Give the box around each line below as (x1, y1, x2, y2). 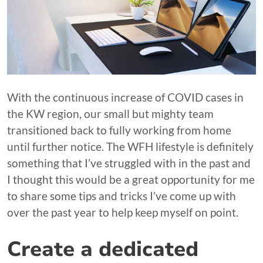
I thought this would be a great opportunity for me (7, 173, 255, 186)
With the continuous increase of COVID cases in (7, 90, 244, 104)
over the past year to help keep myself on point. (7, 205, 238, 219)
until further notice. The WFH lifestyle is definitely (7, 140, 254, 153)
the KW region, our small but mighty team (7, 107, 214, 120)
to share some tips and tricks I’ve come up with (7, 189, 236, 203)
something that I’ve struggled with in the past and (7, 156, 251, 170)
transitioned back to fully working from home (7, 123, 231, 137)
